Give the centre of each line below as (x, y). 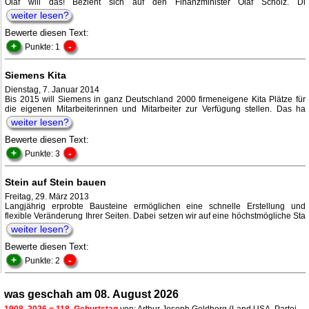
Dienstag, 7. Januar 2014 (52, 90)
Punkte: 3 (43, 154)
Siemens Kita (36, 76)
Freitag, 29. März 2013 (47, 197)
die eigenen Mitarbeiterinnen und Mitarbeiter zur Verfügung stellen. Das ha (155, 109)
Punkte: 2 (43, 261)
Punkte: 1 (43, 47)
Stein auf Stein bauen (56, 182)
